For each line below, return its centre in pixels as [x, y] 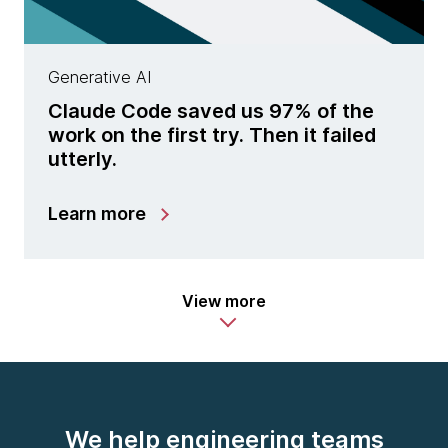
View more [224, 300]
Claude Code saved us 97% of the [211, 110]
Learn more [97, 213]
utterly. [82, 158]
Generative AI [99, 76]
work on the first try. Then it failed [212, 134]
